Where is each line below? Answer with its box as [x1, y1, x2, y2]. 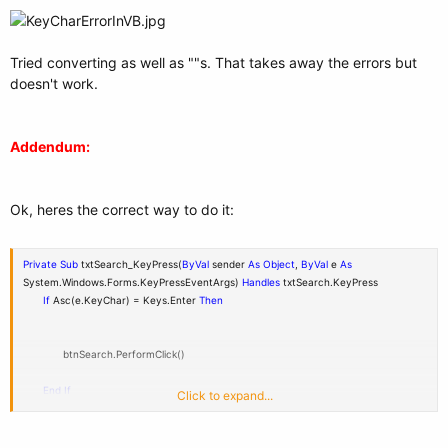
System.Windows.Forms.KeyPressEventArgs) [23, 276, 242, 288]
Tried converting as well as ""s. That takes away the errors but [10, 54, 417, 71]
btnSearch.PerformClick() [63, 348, 185, 360]
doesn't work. [10, 75, 98, 92]
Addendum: [10, 138, 90, 155]
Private [23, 258, 60, 270]
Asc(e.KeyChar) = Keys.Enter [50, 294, 199, 306]
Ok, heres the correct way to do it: [10, 201, 234, 218]
